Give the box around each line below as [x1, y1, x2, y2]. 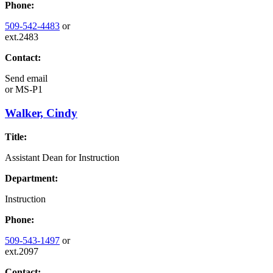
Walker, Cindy [5, 106, 77, 119]
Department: [5, 172, 58, 183]
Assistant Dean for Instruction [5, 152, 119, 163]
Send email [5, 73, 48, 84]
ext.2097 [5, 246, 38, 257]
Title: [5, 131, 27, 142]
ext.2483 [5, 32, 38, 43]
